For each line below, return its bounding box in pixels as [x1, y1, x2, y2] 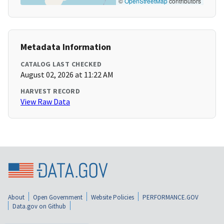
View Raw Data [20, 96, 70, 107]
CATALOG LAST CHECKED [20, 59, 101, 69]
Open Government [33, 192, 82, 201]
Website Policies [91, 192, 134, 201]
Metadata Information [20, 41, 111, 53]
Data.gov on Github [12, 201, 66, 210]
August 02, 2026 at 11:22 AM [20, 69, 113, 80]
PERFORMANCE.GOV [142, 192, 198, 201]
